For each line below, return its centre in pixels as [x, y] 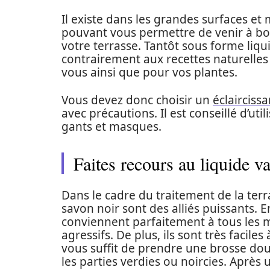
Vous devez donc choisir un [137, 100]
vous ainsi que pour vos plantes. [151, 72]
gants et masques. [115, 127]
